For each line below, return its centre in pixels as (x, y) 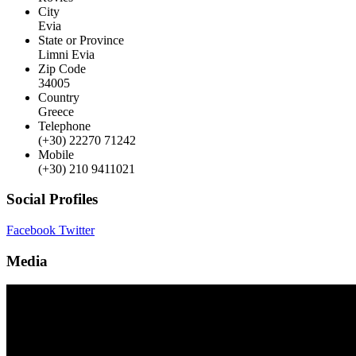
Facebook (31, 230)
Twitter (77, 230)
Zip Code (62, 68)
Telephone (64, 126)
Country (59, 97)
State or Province (81, 40)
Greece (56, 111)
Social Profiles (52, 199)
